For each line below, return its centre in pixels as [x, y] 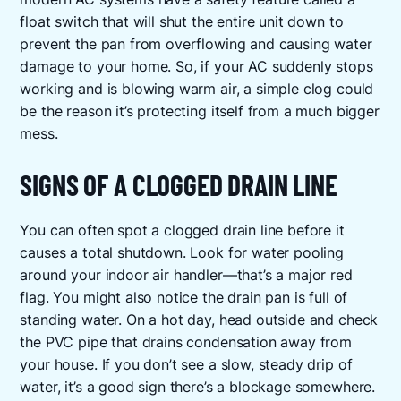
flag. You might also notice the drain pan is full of [184, 298]
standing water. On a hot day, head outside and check [199, 320]
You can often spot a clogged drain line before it [182, 231]
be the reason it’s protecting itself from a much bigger [200, 111]
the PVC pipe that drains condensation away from [186, 343]
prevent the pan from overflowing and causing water [196, 44]
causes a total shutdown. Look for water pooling [182, 253]
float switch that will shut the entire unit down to [182, 21]
